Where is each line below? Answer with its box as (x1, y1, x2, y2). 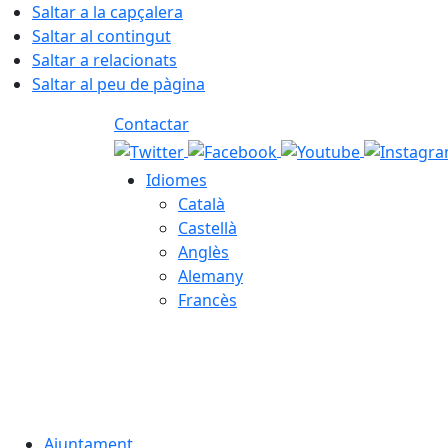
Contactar (114, 113, 189, 135)
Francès (178, 289, 237, 311)
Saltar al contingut (32, 25, 171, 47)
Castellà (178, 217, 237, 239)
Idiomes (146, 169, 207, 191)
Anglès (178, 241, 229, 263)
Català (178, 193, 225, 215)
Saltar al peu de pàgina (32, 73, 205, 95)
